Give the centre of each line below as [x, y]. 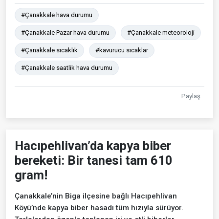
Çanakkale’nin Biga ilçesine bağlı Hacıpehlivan [96, 196]
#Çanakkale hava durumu [57, 15]
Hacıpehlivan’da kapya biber [93, 146]
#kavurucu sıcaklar [122, 50]
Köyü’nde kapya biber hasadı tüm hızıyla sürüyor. [99, 208]
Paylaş [191, 96]
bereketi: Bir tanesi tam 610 [94, 161]
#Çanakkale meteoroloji [161, 33]
